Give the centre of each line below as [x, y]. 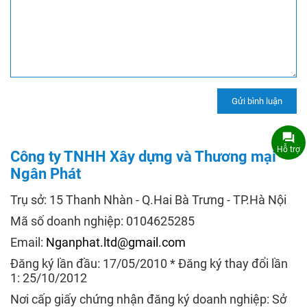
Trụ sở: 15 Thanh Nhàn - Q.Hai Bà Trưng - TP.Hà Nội [148, 199]
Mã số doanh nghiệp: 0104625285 [102, 221]
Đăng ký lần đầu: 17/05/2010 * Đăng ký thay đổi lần [149, 263]
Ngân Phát [46, 173]
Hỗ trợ [288, 149]
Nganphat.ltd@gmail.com [116, 242]
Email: [28, 242]
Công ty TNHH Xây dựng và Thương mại [143, 156]
